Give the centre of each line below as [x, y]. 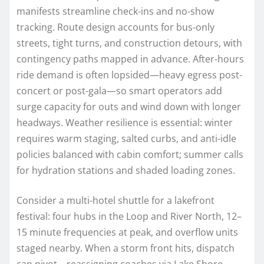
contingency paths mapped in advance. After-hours [130, 59]
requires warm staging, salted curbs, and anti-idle [126, 138]
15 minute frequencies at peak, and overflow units [127, 232]
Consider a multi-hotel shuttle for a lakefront [115, 200]
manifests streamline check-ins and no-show [115, 11]
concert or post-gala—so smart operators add [119, 90]
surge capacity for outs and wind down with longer [129, 106]
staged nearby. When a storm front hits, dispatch [126, 248]
